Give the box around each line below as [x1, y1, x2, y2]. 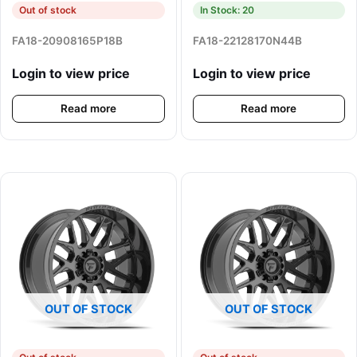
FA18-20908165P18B [12, 33, 123, 47]
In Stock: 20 [199, 3, 254, 16]
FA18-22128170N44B [192, 33, 302, 47]
